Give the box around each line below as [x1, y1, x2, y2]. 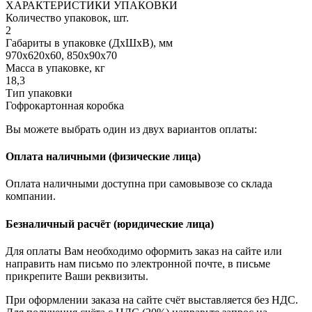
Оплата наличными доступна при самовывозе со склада [6, 178, 272, 190]
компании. [6, 190, 56, 203]
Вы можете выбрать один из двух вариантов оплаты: [6, 123, 257, 135]
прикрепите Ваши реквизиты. [6, 270, 148, 282]
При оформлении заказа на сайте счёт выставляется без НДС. [6, 293, 298, 306]
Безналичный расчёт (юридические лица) [6, 217, 214, 230]
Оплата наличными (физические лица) [6, 150, 201, 163]
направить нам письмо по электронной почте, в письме [6, 257, 270, 270]
